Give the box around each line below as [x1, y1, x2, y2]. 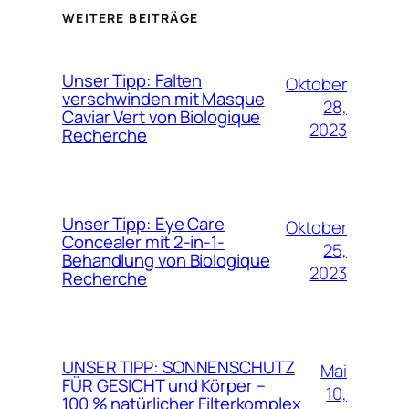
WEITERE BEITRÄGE [62, 9, 199, 27]
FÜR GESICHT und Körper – [62, 372, 266, 397]
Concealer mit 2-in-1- [62, 229, 225, 254]
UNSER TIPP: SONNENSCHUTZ [62, 354, 295, 379]
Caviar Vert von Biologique [62, 104, 261, 129]
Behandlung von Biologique [62, 247, 270, 272]
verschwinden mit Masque [62, 86, 265, 110]
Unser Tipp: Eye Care [62, 211, 225, 236]
